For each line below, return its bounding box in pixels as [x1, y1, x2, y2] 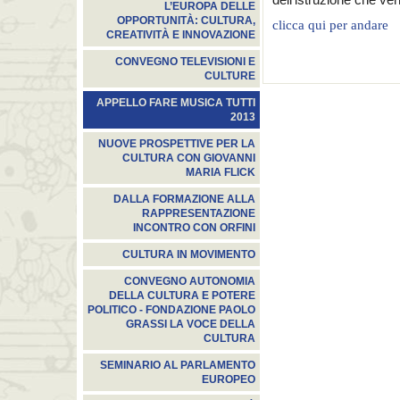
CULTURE [204, 71, 255, 81]
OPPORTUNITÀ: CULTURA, [117, 15, 255, 26]
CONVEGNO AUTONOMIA [124, 276, 255, 287]
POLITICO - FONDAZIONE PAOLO [87, 304, 255, 315]
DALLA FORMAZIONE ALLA [113, 194, 255, 204]
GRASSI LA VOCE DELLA [126, 319, 255, 329]
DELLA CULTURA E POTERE [109, 290, 255, 301]
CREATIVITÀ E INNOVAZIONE [106, 29, 255, 40]
